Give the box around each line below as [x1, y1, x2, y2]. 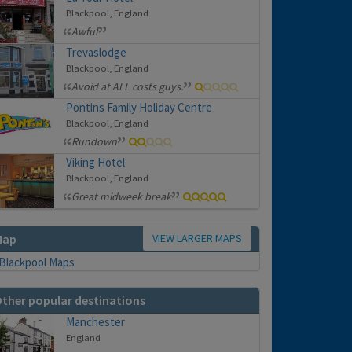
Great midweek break [71, 189, 171, 204]
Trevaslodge [66, 45, 126, 60]
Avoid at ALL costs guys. [71, 79, 183, 94]
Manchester [66, 314, 125, 330]
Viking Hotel [66, 155, 125, 170]
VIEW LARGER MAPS [152, 231, 242, 246]
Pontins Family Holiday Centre [66, 100, 212, 115]
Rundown [71, 134, 117, 149]
